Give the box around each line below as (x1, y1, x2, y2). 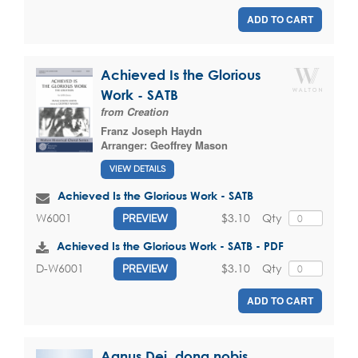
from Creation (101, 104, 169, 120)
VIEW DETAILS (109, 163, 165, 174)
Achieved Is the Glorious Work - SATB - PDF (57, 238, 284, 253)
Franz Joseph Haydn (101, 123, 202, 139)
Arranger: (101, 137, 150, 153)
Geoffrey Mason (150, 137, 228, 153)
